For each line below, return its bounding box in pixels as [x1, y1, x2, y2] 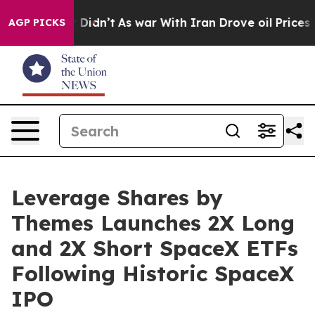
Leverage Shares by [11, 184, 223, 211]
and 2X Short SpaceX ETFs [11, 235, 298, 262]
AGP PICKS [8, 16, 65, 29]
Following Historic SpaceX [11, 260, 294, 287]
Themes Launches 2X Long [11, 210, 295, 236]
